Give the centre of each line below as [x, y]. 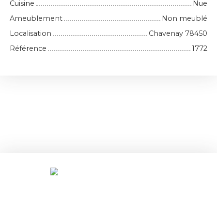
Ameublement [36, 19]
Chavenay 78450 [178, 34]
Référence [28, 49]
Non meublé [185, 19]
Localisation [31, 34]
